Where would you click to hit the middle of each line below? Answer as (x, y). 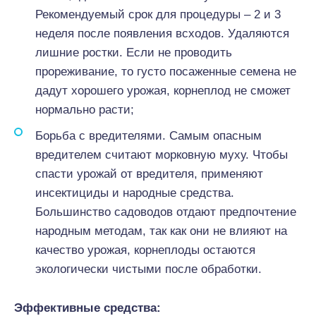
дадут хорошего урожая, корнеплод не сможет (163, 91)
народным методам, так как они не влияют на (161, 231)
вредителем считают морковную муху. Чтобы (162, 155)
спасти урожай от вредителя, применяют (149, 174)
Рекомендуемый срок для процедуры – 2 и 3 (158, 14)
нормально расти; (85, 110)
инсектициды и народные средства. (135, 193)
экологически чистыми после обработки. (148, 269)
